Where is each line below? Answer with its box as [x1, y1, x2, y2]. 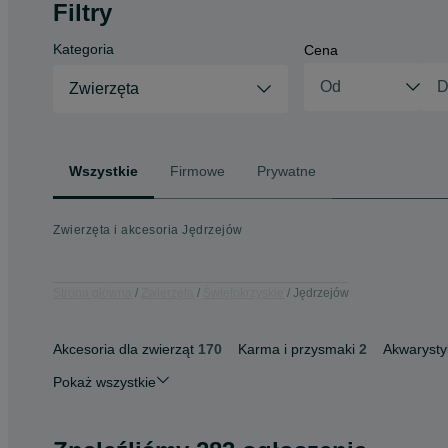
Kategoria [53, 41, 114, 57]
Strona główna [53, 285, 132, 300]
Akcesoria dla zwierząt [53, 341, 194, 357]
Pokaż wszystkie [53, 374, 156, 390]
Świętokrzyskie [203, 285, 284, 300]
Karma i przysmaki [238, 341, 355, 357]
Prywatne [257, 162, 316, 179]
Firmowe [170, 162, 225, 179]
